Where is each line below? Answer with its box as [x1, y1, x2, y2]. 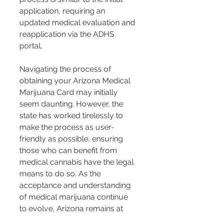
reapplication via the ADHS [19, 30, 116, 39]
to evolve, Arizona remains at [19, 204, 125, 214]
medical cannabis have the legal [19, 157, 136, 167]
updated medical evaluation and [19, 18, 137, 28]
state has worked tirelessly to [19, 111, 125, 121]
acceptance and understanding [19, 181, 133, 190]
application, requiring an [19, 6, 107, 16]
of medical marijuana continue [19, 192, 130, 202]
